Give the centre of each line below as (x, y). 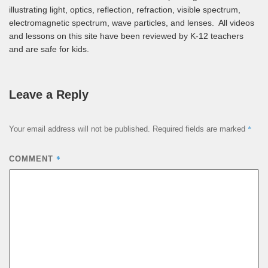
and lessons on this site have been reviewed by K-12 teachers (126, 36)
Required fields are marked (200, 129)
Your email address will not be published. (80, 129)
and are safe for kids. (49, 49)
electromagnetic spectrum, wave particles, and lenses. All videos (132, 22)
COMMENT (33, 159)
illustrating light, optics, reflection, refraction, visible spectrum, (125, 9)
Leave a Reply (49, 94)
